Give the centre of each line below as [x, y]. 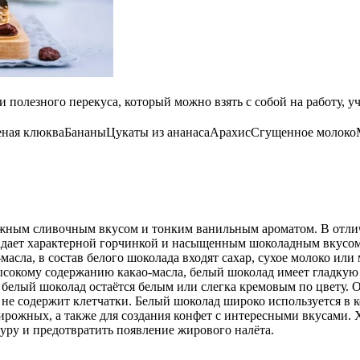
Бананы [85, 132]
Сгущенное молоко [303, 132]
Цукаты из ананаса [158, 132]
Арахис [230, 132]
